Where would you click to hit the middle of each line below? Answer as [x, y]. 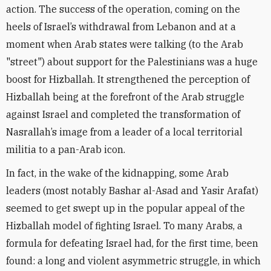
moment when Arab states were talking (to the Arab [125, 44]
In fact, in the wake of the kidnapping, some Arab [117, 173]
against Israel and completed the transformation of [123, 114]
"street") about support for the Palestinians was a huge [132, 62]
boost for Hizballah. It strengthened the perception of [128, 79]
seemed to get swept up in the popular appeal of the [126, 208]
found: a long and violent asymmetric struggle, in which [133, 261]
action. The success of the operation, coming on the [123, 9]
